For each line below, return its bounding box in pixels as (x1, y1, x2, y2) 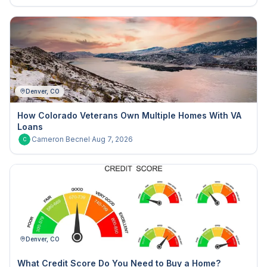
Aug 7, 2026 (92, 135, 133, 144)
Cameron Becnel (32, 135, 90, 144)
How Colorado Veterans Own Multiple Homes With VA (17, 110, 241, 120)
